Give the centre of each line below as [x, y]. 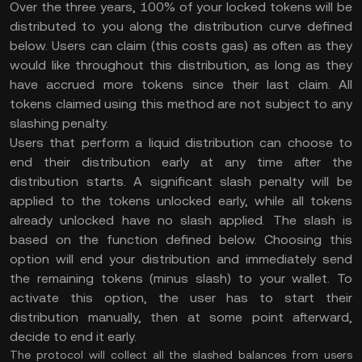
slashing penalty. [59, 123]
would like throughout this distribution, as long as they [181, 65]
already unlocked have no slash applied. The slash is [181, 220]
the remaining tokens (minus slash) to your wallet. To [181, 278]
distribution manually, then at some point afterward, [181, 317]
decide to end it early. [73, 337]
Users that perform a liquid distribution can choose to [181, 143]
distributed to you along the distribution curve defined [181, 26]
